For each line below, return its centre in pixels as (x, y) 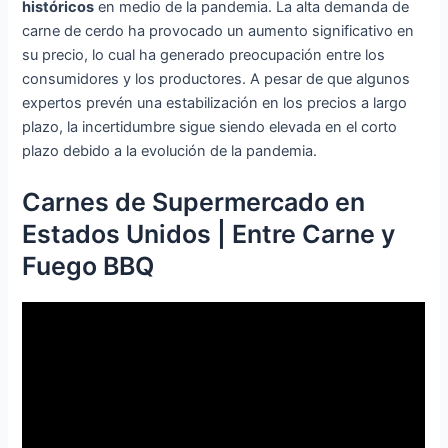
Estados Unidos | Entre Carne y (209, 234)
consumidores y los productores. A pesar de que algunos (216, 79)
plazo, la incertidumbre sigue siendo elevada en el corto (210, 127)
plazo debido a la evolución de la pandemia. (170, 151)
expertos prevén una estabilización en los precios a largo (215, 103)
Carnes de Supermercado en (194, 202)
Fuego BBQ (88, 266)
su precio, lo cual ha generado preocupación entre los (204, 55)
